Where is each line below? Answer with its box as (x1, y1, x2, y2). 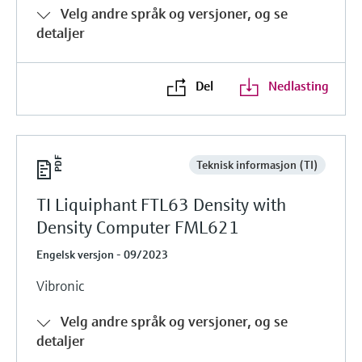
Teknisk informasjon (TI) (196, 157, 318, 172)
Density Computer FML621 (36, 216, 239, 238)
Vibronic (36, 276, 84, 295)
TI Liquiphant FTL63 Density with (36, 193, 286, 216)
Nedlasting (267, 77, 329, 94)
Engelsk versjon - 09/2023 (36, 246, 168, 262)
